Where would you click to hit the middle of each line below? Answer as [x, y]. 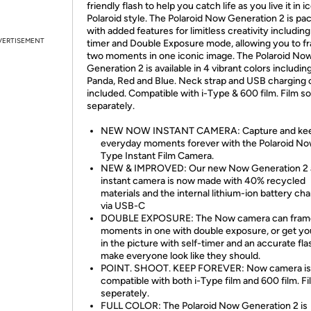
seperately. [125, 293]
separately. [111, 106]
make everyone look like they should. [180, 256]
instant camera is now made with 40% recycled [203, 181]
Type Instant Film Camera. [157, 156]
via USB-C [123, 206]
